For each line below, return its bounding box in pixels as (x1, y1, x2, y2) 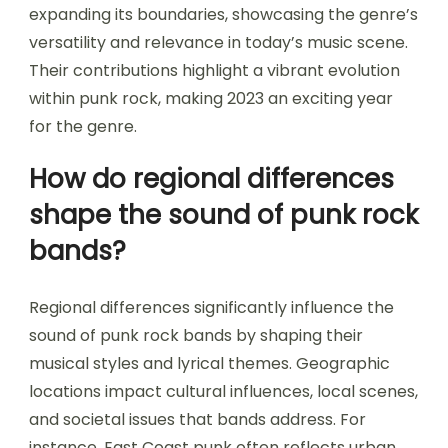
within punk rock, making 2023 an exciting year (29, 86, 393, 110)
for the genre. (29, 114, 137, 138)
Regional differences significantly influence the (29, 295, 394, 319)
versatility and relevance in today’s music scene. (29, 30, 408, 54)
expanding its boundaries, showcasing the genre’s (29, 2, 418, 26)
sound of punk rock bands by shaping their (29, 323, 363, 347)
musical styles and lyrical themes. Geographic (29, 351, 390, 375)
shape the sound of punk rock (29, 196, 418, 233)
